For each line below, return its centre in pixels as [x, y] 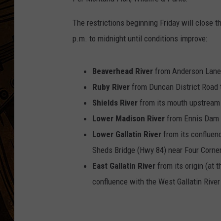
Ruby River [111, 87]
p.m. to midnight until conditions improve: [140, 39]
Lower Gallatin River [127, 134]
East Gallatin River [124, 166]
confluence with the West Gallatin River [156, 182]
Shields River [115, 103]
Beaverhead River [123, 71]
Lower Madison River [129, 119]
